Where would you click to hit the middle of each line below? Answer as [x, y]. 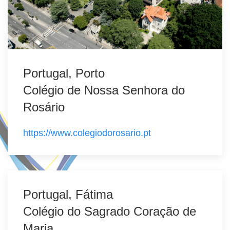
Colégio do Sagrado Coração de [110, 211]
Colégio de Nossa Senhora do [104, 90]
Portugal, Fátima [68, 194]
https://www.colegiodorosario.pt [87, 132]
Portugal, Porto [64, 73]
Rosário [44, 107]
